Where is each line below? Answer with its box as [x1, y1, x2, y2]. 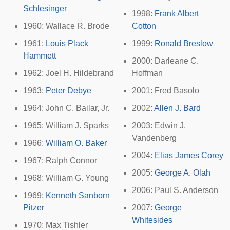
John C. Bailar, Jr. [46, 104, 109, 112]
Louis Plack [46, 39, 88, 48]
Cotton [132, 22, 156, 30]
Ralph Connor [46, 156, 97, 165]
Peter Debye [46, 86, 91, 95]
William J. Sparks [46, 121, 109, 130]
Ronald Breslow [155, 39, 213, 48]
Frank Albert [155, 9, 199, 18]
